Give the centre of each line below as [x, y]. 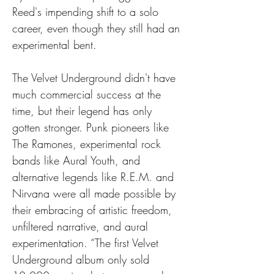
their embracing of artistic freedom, [94, 210]
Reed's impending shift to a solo [87, 12]
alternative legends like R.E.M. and [95, 177]
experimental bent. [54, 45]
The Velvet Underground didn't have [96, 78]
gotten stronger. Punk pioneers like [92, 127]
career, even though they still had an [98, 28]
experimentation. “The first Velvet [87, 243]
